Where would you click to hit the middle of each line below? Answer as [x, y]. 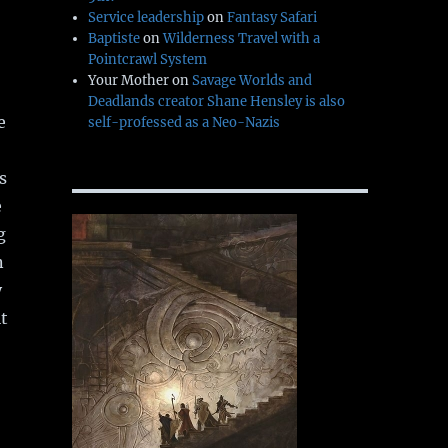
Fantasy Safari [272, 18]
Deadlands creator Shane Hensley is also [217, 102]
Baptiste [114, 39]
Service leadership [146, 18]
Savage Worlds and [252, 81]
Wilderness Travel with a [242, 39]
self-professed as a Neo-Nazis [184, 123]
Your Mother [129, 81]
